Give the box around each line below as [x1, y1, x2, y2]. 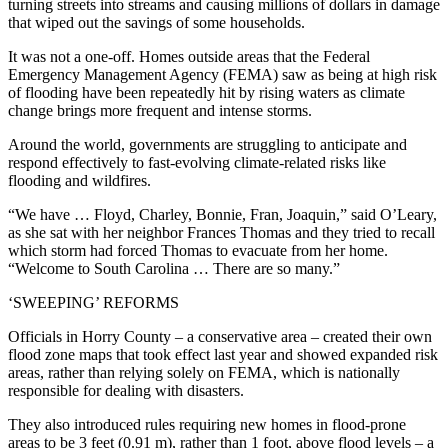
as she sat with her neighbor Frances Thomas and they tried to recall [8, 224, 435, 242]
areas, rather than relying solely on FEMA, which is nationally [8, 364, 400, 382]
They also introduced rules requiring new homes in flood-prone [8, 416, 406, 434]
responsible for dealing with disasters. [8, 382, 244, 400]
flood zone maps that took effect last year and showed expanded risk [8, 346, 438, 364]
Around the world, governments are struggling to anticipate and [8, 136, 407, 154]
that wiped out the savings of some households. [8, 14, 305, 32]
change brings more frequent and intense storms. [8, 102, 312, 120]
